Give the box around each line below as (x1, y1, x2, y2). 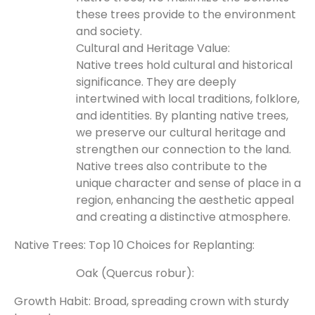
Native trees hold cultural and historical (76, 57, 292, 73)
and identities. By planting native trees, (76, 108, 288, 124)
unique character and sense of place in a (76, 175, 301, 191)
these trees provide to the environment (76, 6, 296, 22)
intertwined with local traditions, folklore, (76, 91, 300, 107)
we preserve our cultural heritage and (76, 124, 285, 141)
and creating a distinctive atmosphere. (76, 209, 290, 225)
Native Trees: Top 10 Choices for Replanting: (14, 237, 255, 253)
